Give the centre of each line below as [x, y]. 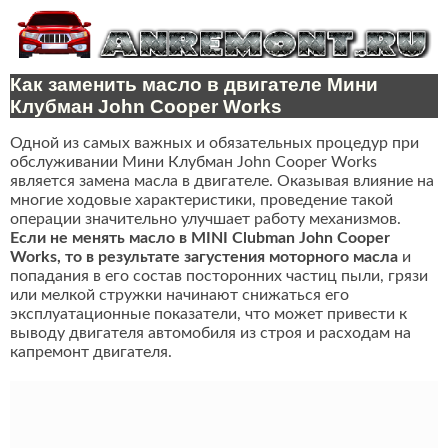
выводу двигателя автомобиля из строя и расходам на [210, 333]
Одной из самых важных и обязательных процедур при [214, 143]
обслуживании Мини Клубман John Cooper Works [193, 162]
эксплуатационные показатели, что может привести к [208, 314]
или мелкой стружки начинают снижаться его [179, 295]
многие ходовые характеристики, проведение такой [201, 200]
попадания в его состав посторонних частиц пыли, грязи [219, 276]
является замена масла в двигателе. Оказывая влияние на [222, 181]
